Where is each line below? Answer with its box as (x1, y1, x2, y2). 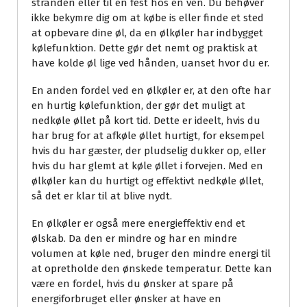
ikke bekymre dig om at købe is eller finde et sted (32, 12, 264, 25)
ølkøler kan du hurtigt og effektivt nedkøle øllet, (32, 175, 264, 188)
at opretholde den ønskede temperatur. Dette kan (32, 262, 272, 275)
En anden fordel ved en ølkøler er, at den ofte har (32, 84, 271, 97)
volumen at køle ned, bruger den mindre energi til (32, 247, 271, 260)
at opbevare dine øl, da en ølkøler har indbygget (32, 27, 263, 40)
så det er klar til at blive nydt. (32, 190, 172, 203)
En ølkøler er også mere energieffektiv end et (32, 217, 245, 230)
